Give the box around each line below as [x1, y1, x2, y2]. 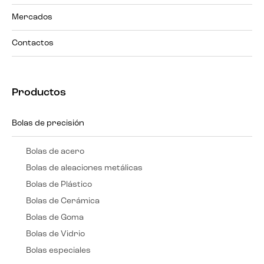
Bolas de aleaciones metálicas [26, 163, 143, 173]
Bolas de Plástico [26, 180, 92, 189]
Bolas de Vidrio [26, 229, 85, 239]
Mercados [12, 12, 52, 22]
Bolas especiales [26, 246, 91, 255]
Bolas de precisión [12, 118, 84, 128]
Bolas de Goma [26, 213, 84, 222]
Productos [12, 87, 66, 98]
